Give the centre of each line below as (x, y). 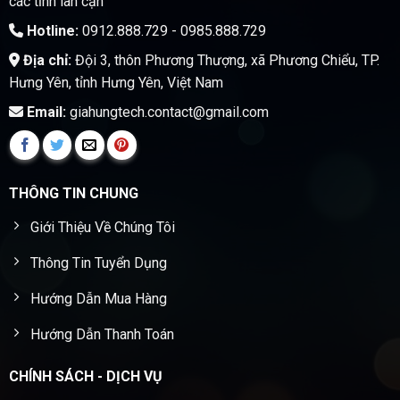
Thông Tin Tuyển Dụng (98, 262)
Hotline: (50, 30)
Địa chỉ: (45, 60)
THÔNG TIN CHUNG (73, 193)
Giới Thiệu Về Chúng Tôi (102, 227)
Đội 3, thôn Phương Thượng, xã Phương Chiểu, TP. (225, 60)
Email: (44, 112)
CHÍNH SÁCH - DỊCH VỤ (85, 376)
